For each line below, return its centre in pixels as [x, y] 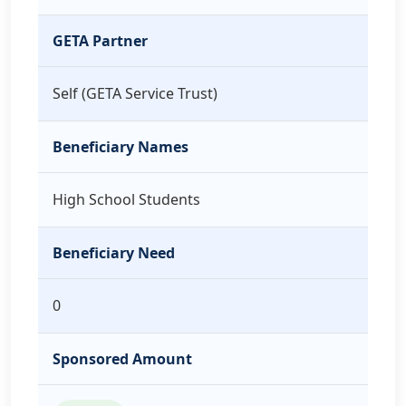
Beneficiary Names [121, 147]
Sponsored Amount [122, 359]
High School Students [126, 199]
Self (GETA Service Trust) [135, 93]
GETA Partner [100, 41]
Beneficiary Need [114, 253]
